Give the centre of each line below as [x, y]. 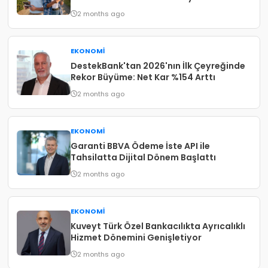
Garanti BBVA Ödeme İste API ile [141, 146]
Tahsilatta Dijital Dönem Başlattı [144, 157]
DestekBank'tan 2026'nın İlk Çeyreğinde [158, 66]
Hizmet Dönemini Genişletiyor [136, 237]
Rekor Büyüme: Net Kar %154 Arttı [143, 77]
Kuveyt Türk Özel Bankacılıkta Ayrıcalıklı [158, 226]
